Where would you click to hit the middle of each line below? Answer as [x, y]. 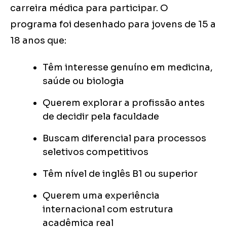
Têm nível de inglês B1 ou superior [120, 174]
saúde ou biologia [83, 81]
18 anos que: [38, 41]
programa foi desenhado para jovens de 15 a [113, 25]
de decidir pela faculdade [101, 117]
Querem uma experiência [101, 196]
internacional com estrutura [108, 210]
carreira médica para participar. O [89, 8]
